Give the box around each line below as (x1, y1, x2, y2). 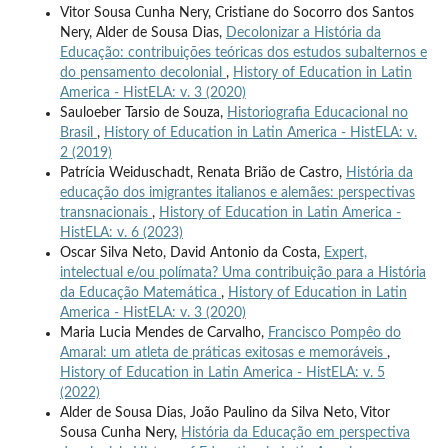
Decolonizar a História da (225, 26, 381, 41)
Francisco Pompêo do (267, 326, 401, 341)
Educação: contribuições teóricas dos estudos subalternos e (59, 46, 427, 61)
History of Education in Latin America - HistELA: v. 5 (59, 366, 385, 381)
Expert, (323, 246, 367, 261)
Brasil (59, 126, 97, 141)
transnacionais (59, 206, 152, 221)
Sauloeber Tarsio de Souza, (59, 106, 227, 121)
